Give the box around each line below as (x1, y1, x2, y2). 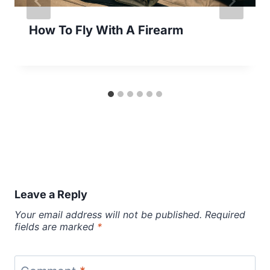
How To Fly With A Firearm (29, 22, 183, 37)
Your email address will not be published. (14, 208, 202, 221)
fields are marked (14, 220, 97, 233)
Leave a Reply (14, 187, 87, 201)
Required (205, 208, 245, 221)
